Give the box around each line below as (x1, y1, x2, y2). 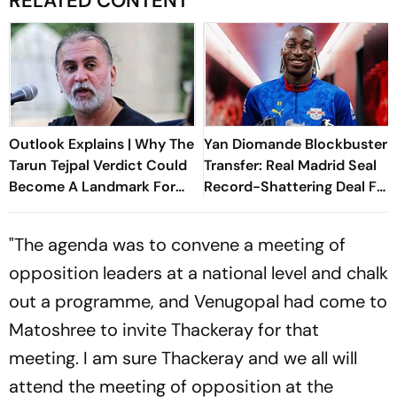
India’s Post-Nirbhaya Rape (9, 198, 191, 217)
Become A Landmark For (9, 176, 175, 196)
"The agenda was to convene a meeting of (9, 232, 346, 256)
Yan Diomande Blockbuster (204, 134, 387, 153)
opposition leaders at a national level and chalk (9, 261, 388, 284)
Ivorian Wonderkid (204, 198, 327, 217)
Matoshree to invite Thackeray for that (9, 317, 319, 341)
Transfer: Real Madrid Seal (204, 155, 377, 175)
